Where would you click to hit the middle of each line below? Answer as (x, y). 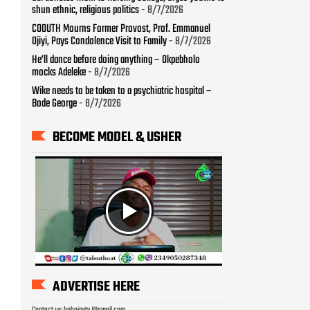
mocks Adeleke (59, 73)
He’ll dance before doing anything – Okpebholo (116, 61)
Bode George (54, 104)
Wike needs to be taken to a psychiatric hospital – (122, 92)
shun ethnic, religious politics (85, 11)
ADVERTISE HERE (96, 286)
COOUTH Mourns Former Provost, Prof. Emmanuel (121, 29)
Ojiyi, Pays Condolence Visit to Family (99, 42)
